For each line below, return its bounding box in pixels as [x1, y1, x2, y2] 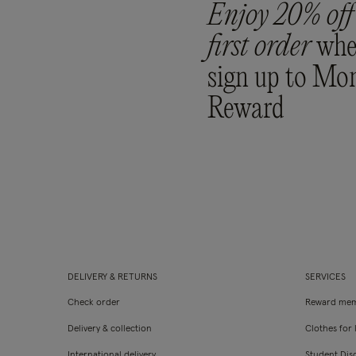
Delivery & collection [68, 324, 152, 334]
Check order [68, 298, 120, 308]
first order [207, 31, 317, 64]
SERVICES [305, 273, 346, 282]
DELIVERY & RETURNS [68, 273, 157, 282]
